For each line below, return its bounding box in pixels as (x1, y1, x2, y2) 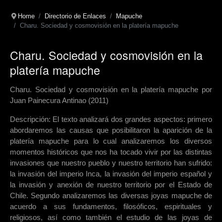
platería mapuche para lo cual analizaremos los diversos (10, 137, 212, 146)
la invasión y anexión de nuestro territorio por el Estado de (10, 180, 212, 189)
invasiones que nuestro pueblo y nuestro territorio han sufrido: (10, 159, 212, 167)
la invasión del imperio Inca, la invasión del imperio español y (10, 169, 212, 178)
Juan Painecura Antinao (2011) (10, 96, 109, 105)
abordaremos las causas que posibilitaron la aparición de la (10, 126, 212, 135)
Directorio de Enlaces (44, 12, 106, 20)
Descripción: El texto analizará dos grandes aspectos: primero (10, 115, 212, 124)
